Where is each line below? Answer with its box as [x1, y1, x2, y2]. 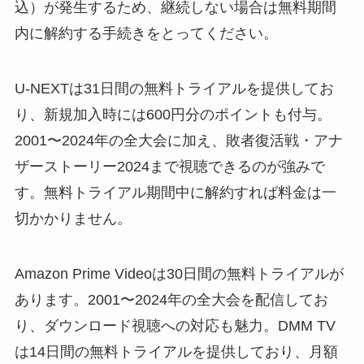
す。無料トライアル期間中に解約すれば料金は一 [14, 184, 336, 201]
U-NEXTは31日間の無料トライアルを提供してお [14, 80, 334, 97]
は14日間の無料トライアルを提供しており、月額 [14, 343, 338, 360]
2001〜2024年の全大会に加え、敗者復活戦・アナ [14, 132, 343, 149]
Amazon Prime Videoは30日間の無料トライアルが [14, 265, 344, 282]
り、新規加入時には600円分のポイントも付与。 [14, 106, 331, 123]
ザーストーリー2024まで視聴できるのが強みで [14, 158, 325, 175]
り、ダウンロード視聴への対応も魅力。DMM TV [14, 317, 336, 334]
